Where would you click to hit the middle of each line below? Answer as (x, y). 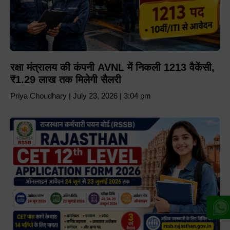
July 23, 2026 (95, 95)
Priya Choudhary (40, 95)
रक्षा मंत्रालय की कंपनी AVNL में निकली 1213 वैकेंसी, (112, 67)
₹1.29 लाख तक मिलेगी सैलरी (66, 79)
